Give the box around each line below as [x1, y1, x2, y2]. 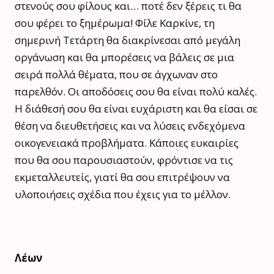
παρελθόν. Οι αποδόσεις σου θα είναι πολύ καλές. [15, 84, 257, 98]
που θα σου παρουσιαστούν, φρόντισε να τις [15, 152, 233, 167]
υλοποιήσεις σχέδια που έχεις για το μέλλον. [15, 187, 231, 201]
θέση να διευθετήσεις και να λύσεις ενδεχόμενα [15, 118, 245, 133]
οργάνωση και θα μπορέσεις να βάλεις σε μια [15, 50, 234, 64]
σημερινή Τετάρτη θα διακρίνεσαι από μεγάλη [15, 32, 240, 47]
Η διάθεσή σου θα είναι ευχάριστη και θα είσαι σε [15, 101, 257, 116]
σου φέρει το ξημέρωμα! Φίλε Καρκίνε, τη [15, 15, 215, 30]
